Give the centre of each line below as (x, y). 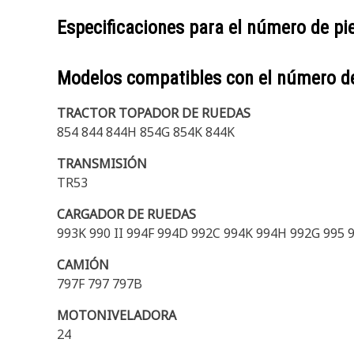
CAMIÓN (83, 265)
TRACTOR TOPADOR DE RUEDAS (154, 113)
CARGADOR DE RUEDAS (126, 214)
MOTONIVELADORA (117, 315)
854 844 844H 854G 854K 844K (146, 132)
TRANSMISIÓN (102, 164)
